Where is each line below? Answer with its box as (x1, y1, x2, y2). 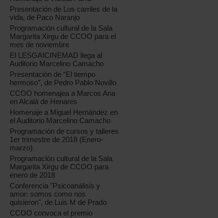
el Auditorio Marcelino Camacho (10, 116, 111, 125)
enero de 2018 (10, 171, 55, 179)
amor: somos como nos (10, 190, 86, 198)
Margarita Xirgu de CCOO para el (10, 32, 116, 40)
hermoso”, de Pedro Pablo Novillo (10, 78, 117, 87)
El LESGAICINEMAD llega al (10, 51, 103, 59)
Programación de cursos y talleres (10, 127, 119, 135)
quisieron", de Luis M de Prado (10, 198, 107, 206)
